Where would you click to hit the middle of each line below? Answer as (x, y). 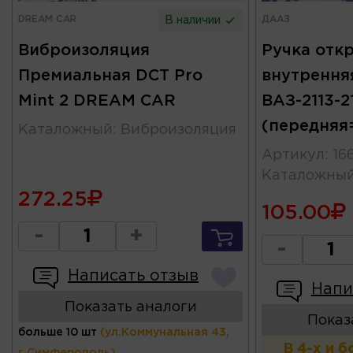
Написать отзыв (133, 276)
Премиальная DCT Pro (110, 76)
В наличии (195, 21)
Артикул (293, 156)
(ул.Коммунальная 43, (165, 333)
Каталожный (65, 130)
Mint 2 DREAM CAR (97, 101)
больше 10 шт (58, 333)
